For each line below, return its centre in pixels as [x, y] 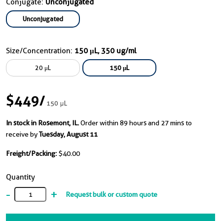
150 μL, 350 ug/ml [105, 51]
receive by [22, 134]
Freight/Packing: [31, 154]
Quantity [20, 177]
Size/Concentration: [40, 51]
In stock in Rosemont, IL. [42, 123]
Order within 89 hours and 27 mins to [136, 123]
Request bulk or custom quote [111, 194]
